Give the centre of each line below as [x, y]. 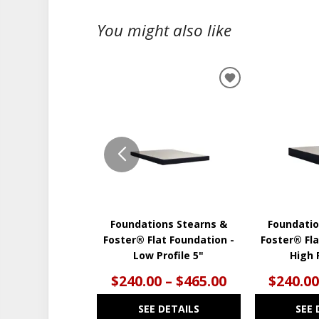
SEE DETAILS [168, 308]
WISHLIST [257, 117]
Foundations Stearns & [168, 224]
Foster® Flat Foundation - [168, 239]
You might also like [164, 30]
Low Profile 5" [169, 255]
